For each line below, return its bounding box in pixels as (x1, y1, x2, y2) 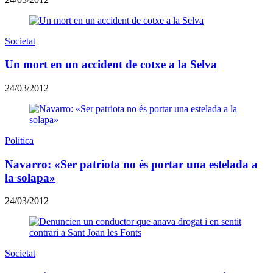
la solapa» (5, 171, 55, 184)
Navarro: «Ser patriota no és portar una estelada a (5, 157, 258, 171)
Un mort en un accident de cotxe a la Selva (5, 58, 217, 71)
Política (5, 135, 34, 146)
